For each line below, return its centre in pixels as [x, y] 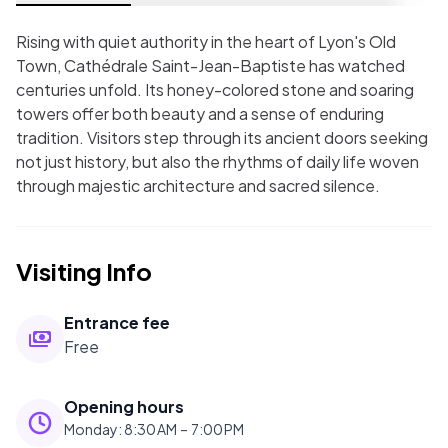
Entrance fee [117, 322]
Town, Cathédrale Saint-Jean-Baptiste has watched [210, 65]
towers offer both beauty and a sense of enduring [200, 113]
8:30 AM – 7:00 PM [184, 429]
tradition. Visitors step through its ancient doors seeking [222, 137]
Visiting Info [84, 271]
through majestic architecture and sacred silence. [198, 185]
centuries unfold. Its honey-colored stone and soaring [215, 89]
